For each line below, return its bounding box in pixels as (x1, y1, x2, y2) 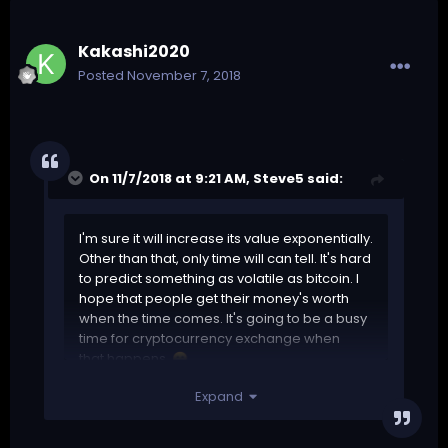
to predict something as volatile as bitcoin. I (79, 269, 359, 289)
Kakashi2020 (78, 40, 190, 64)
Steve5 (253, 169, 304, 189)
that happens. (79, 349, 172, 369)
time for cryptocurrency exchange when (79, 329, 340, 349)
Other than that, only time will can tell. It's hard (79, 249, 371, 269)
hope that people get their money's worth (79, 289, 349, 309)
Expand (195, 386, 249, 406)
